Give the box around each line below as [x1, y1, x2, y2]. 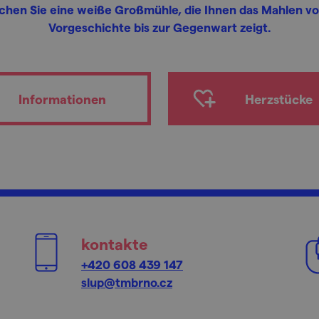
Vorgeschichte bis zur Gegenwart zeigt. [48, 20, 271, 34]
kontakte [81, 234, 148, 253]
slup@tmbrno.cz [81, 275, 172, 289]
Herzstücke [244, 91, 313, 106]
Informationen [18, 91, 106, 106]
